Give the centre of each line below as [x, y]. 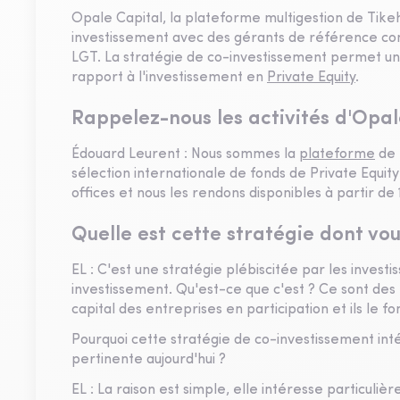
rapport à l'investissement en [169, 78]
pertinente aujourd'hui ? [149, 360]
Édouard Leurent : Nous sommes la [185, 154]
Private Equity [311, 78]
